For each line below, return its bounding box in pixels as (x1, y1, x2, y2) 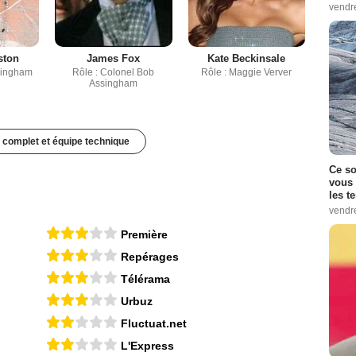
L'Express (121, 339, 174, 352)
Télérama (121, 272, 170, 285)
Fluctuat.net (121, 316, 187, 330)
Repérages (121, 250, 179, 263)
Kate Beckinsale (207, 52, 286, 64)
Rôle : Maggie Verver (201, 66, 292, 78)
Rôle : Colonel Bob (72, 66, 155, 78)
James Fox (87, 52, 141, 64)
